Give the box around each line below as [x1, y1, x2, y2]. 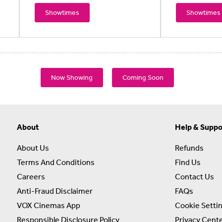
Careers [17, 171, 45, 181]
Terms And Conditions [17, 157, 95, 167]
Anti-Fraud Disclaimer [17, 185, 93, 196]
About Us [17, 142, 49, 153]
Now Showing [51, 72, 93, 82]
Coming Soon [122, 72, 164, 82]
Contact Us [175, 171, 214, 181]
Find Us [175, 157, 201, 167]
